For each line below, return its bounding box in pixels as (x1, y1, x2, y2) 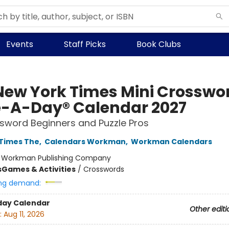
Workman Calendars (130, 136, 212, 147)
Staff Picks (64, 38, 106, 50)
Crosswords (83, 164, 124, 174)
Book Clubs (136, 38, 181, 50)
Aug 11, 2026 (3, 209, 44, 220)
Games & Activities (1, 164, 76, 174)
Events (6, 38, 33, 50)
